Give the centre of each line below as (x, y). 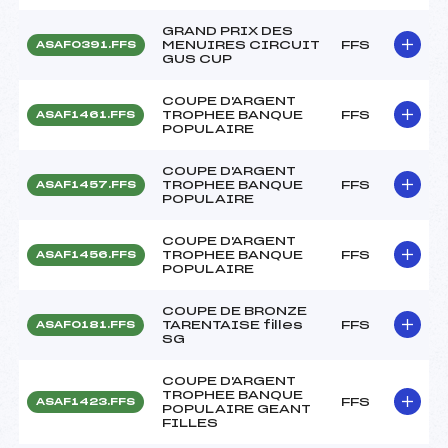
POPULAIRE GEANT (236, 408)
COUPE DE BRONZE (234, 310)
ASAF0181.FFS (85, 324)
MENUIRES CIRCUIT (241, 44)
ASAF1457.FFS (86, 184)
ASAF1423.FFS (85, 401)
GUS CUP (197, 58)
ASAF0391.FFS (86, 44)
